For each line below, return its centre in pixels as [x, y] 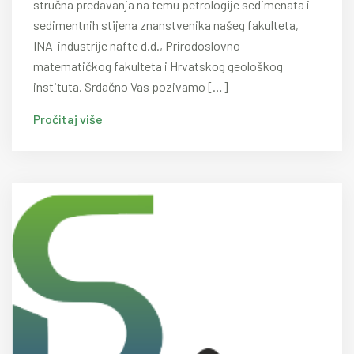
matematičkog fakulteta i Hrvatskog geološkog [158, 66]
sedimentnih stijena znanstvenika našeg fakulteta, [166, 25]
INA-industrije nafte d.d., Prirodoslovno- [139, 45]
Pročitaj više [68, 119]
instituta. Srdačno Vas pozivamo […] [131, 87]
